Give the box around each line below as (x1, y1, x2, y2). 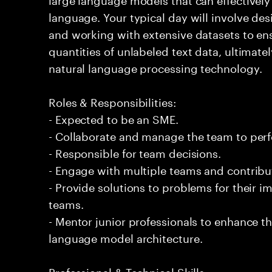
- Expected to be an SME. (49, 109, 178, 126)
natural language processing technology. (49, 58, 262, 75)
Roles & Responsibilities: (49, 92, 176, 109)
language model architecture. (49, 228, 203, 245)
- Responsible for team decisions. (49, 143, 222, 160)
